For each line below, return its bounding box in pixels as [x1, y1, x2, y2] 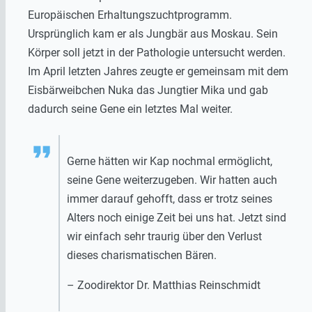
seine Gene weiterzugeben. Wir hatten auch [67, 173, 277, 187]
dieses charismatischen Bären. [67, 248, 217, 262]
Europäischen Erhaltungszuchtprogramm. [28, 8, 232, 22]
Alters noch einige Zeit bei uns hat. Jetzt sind [67, 210, 286, 224]
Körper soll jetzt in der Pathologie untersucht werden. [28, 45, 286, 59]
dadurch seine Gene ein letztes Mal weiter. [28, 102, 233, 116]
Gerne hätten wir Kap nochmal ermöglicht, [67, 154, 272, 168]
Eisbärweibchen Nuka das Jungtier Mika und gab [28, 83, 268, 97]
